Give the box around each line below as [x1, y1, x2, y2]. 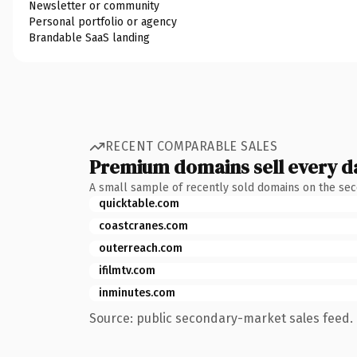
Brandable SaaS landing [29, 30, 150, 45]
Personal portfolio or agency [29, 14, 177, 29]
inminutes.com [99, 285, 175, 300]
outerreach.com [99, 241, 182, 255]
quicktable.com [99, 196, 179, 210]
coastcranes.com [99, 218, 188, 233]
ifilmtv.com [99, 263, 155, 277]
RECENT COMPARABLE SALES [105, 139, 278, 154]
